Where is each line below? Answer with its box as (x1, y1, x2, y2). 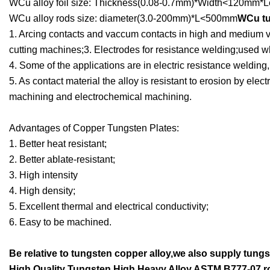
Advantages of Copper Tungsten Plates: (9, 123, 179, 134)
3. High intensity (9, 170, 78, 181)
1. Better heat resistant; (9, 139, 107, 149)
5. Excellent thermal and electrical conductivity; (9, 201, 209, 212)
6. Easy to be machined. (9, 217, 111, 228)
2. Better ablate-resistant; (9, 154, 115, 165)
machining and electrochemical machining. (9, 92, 192, 102)
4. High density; (9, 186, 75, 196)
